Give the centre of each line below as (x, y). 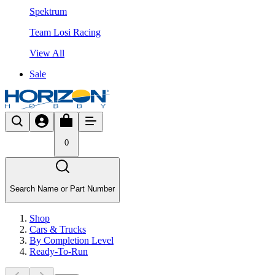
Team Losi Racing (65, 32)
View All (47, 53)
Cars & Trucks (58, 230)
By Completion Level (72, 241)
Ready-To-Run (59, 252)
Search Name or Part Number (62, 188)
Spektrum (48, 11)
